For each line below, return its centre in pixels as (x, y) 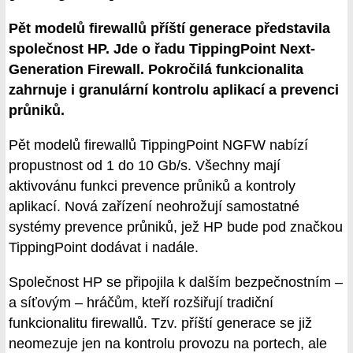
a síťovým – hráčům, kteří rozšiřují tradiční (141, 302)
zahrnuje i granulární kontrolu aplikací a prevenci (174, 90)
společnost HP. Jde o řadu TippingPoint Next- (162, 49)
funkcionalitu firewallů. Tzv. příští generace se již (160, 323)
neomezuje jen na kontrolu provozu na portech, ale (168, 343)
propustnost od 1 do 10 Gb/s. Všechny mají (145, 166)
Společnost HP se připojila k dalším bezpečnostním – (176, 282)
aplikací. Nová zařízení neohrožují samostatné (154, 207)
